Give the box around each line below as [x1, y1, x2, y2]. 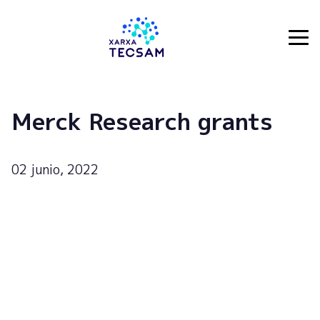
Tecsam [11, 36, 54, 53]
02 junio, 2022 [11, 161, 99, 179]
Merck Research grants [11, 105, 273, 137]
